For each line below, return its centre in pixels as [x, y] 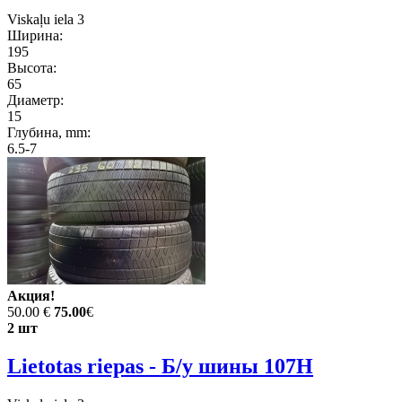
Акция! [31, 296]
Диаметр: [35, 100]
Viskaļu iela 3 [46, 20]
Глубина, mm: [49, 133]
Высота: [32, 68]
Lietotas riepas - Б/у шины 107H [160, 367]
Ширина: [35, 36]
